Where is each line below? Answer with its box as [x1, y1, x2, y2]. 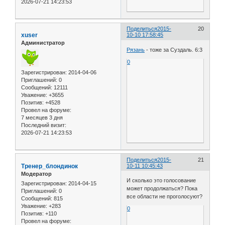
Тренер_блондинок [21, 162, 78, 170]
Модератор [21, 170, 52, 177]
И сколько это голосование [127, 177, 196, 184]
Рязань [127, 46, 145, 53]
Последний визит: [21, 122, 66, 128]
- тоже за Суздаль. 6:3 [145, 46, 203, 53]
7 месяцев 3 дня [21, 114, 63, 121]
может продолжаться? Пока [127, 185, 198, 192]
